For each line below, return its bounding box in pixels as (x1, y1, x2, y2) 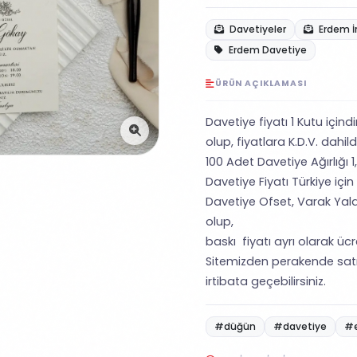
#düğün (214, 320, 256, 333)
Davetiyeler (227, 22, 286, 36)
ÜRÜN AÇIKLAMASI (214, 77, 307, 89)
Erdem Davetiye (226, 43, 307, 57)
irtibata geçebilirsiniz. (206, 273, 326, 289)
